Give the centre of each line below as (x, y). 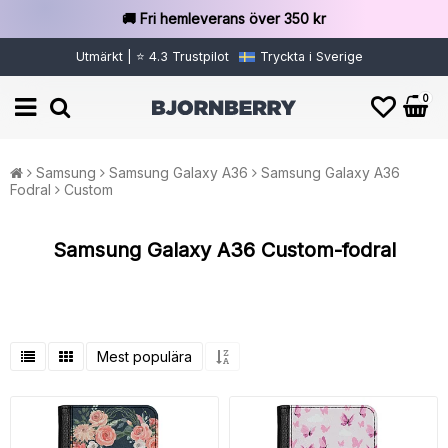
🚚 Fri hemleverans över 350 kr (223, 18)
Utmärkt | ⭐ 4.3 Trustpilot (152, 56)
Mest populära (144, 356)
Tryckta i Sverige (311, 56)
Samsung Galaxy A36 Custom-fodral (224, 250)
